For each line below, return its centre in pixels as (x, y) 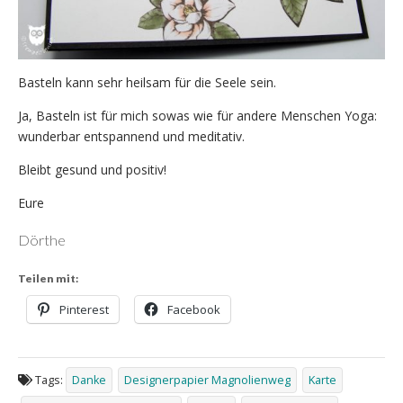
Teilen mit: (48, 278)
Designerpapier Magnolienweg (207, 381)
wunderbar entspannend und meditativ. (131, 137)
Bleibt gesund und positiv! (92, 170)
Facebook (194, 309)
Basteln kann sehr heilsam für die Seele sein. (147, 83)
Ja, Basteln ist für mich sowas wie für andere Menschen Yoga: (197, 116)
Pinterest (84, 309)
